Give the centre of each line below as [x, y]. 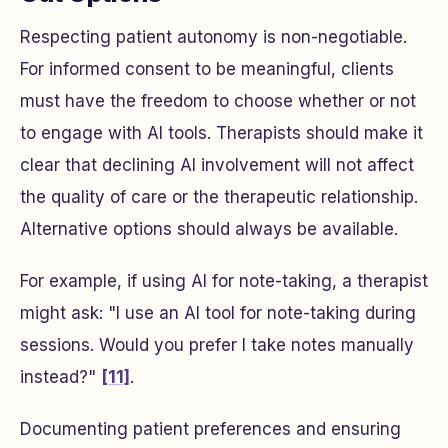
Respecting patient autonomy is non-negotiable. [213, 37]
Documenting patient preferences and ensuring [210, 429]
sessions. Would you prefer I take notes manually [217, 345]
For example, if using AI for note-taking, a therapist [224, 281]
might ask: [64, 313]
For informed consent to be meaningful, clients [207, 69]
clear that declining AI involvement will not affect [217, 165]
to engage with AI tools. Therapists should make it [221, 133]
